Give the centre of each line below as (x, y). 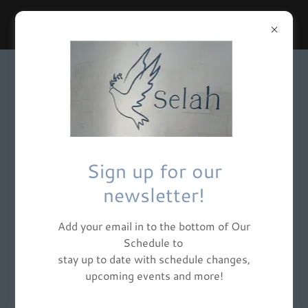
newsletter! (154, 195)
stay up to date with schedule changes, (154, 259)
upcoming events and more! (154, 276)
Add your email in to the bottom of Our (154, 226)
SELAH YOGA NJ (154, 24)
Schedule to (154, 243)
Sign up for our (154, 171)
